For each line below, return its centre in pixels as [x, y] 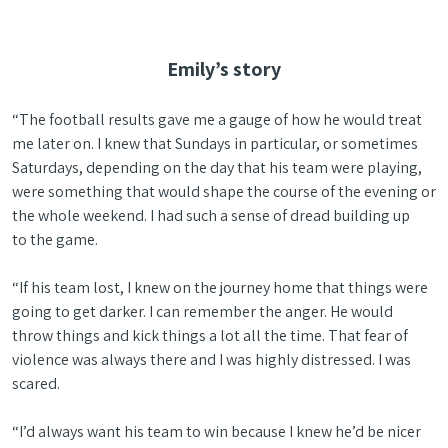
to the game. [56, 239]
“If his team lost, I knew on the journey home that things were [220, 287]
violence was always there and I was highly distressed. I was [211, 359]
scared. [37, 383]
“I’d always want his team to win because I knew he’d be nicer [216, 431]
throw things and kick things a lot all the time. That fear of [210, 335]
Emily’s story [224, 69]
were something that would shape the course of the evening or [224, 191]
